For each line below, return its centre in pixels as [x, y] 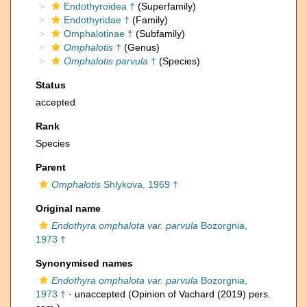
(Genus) [140, 47]
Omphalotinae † [98, 34]
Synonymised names [84, 263]
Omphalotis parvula [106, 61]
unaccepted [100, 294]
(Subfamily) [159, 34]
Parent [51, 167]
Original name [68, 208]
